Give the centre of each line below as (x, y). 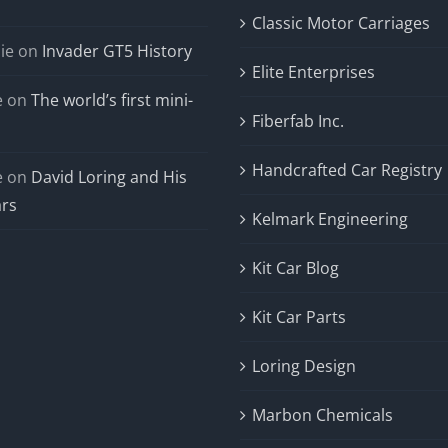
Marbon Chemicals (322, 414)
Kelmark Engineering (330, 218)
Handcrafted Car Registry (347, 169)
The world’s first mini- (112, 99)
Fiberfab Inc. (298, 120)
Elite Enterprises (313, 71)
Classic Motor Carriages (341, 22)
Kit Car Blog (295, 267)
